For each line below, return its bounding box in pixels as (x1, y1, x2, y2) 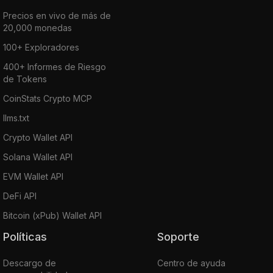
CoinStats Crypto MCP (3, 93, 92, 104)
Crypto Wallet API (3, 132, 73, 143)
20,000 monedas (3, 22, 72, 33)
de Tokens (3, 73, 47, 84)
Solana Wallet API (3, 151, 73, 162)
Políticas (10, 230, 47, 243)
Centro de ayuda (157, 257, 225, 268)
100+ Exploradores (3, 41, 79, 52)
